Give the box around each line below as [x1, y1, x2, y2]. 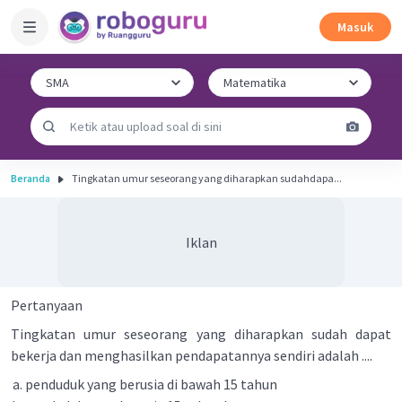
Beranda [11, 171, 50, 185]
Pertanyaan [11, 296, 83, 314]
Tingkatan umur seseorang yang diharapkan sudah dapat [11, 325, 391, 343]
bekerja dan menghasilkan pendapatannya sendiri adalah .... [11, 346, 372, 364]
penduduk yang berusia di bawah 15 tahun [25, 375, 277, 393]
